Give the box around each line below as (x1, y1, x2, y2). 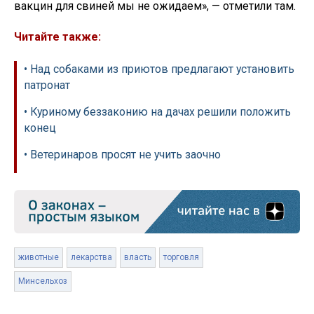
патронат (24, 78, 70, 93)
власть (124, 252, 151, 263)
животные (18, 252, 59, 263)
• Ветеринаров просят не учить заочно (24, 148, 221, 162)
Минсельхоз (18, 276, 67, 287)
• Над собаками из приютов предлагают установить (24, 62, 294, 76)
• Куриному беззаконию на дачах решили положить (24, 105, 291, 119)
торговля (163, 252, 199, 263)
